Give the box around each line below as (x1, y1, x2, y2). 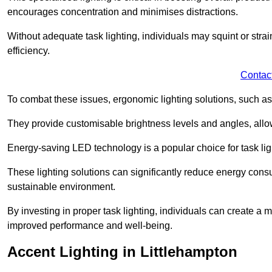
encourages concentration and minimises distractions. (7, 6, 238, 17)
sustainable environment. (7, 181, 115, 192)
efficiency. (7, 45, 50, 56)
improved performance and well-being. (7, 220, 172, 231)
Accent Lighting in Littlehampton (7, 243, 237, 260)
